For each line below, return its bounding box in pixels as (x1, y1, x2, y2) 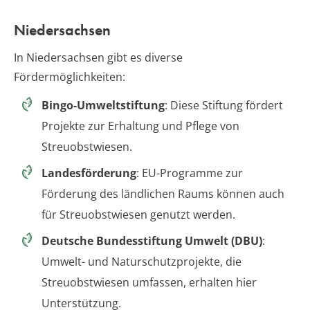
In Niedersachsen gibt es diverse (14, 49, 183, 65)
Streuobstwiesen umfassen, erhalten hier (42, 274, 257, 290)
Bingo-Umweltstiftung (42, 97, 165, 113)
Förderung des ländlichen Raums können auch (42, 185, 284, 201)
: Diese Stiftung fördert (165, 97, 283, 113)
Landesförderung (42, 165, 136, 181)
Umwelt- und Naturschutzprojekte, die (42, 253, 241, 269)
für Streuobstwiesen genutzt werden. (42, 206, 235, 222)
